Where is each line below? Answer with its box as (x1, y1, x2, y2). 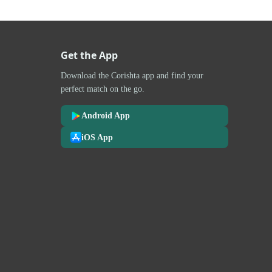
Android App (81, 110, 130, 121)
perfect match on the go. (61, 83, 144, 93)
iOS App (81, 132, 113, 142)
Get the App (61, 48, 118, 62)
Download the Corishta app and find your (61, 70, 203, 80)
